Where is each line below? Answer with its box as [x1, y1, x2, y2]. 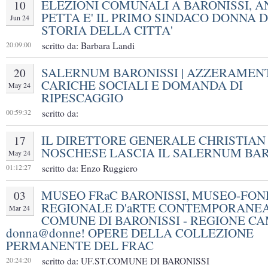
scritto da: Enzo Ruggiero [42, 162, 138, 175]
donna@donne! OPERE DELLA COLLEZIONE [6, 224, 254, 242]
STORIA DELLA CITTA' [41, 22, 173, 39]
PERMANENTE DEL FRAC [6, 237, 154, 254]
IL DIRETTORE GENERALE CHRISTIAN [41, 132, 266, 149]
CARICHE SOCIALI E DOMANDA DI [41, 77, 243, 94]
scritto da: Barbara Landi [42, 39, 135, 52]
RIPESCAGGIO [41, 89, 123, 106]
